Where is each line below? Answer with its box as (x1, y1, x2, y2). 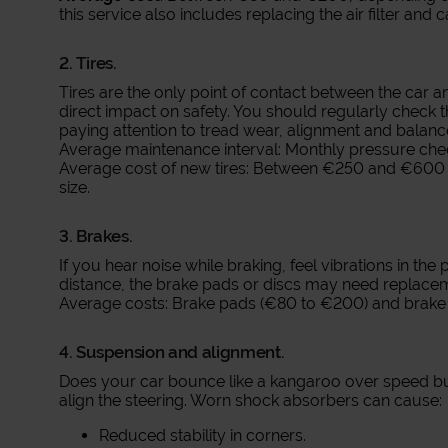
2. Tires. (59, 53, 117, 73)
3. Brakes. (59, 226, 133, 246)
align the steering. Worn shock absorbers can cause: (59, 391, 443, 410)
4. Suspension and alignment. (59, 342, 285, 362)
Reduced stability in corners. (99, 426, 307, 445)
